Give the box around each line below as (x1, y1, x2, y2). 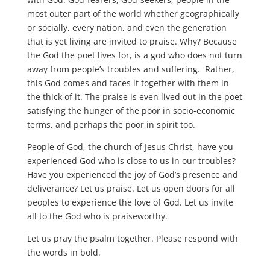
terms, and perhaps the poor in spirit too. (27, 118, 195, 130)
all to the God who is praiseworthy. (27, 210, 168, 222)
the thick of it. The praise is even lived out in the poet (27, 90, 242, 102)
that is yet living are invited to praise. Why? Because (27, 35, 237, 47)
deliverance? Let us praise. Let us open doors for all (27, 182, 235, 194)
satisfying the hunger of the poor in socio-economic (27, 104, 235, 116)
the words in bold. (27, 246, 101, 258)
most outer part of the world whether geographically (27, 7, 239, 19)
